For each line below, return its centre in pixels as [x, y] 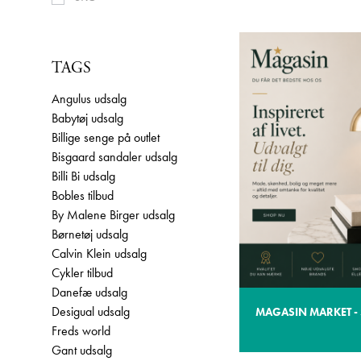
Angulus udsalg [89, 99]
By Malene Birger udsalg [113, 215]
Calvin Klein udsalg [99, 253]
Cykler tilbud [82, 273]
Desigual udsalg [91, 311]
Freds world [81, 331]
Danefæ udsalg [89, 292]
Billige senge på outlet [106, 137]
